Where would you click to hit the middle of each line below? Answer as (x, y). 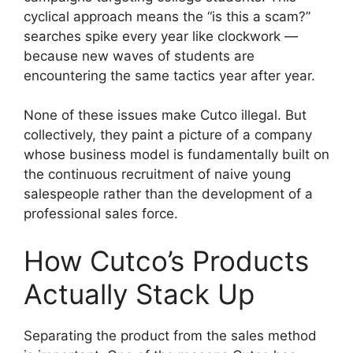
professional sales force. (101, 214)
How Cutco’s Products (166, 260)
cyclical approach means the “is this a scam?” (167, 16)
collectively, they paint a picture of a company (168, 135)
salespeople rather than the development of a (168, 194)
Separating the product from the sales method (170, 335)
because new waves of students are (139, 56)
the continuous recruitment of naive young (157, 175)
